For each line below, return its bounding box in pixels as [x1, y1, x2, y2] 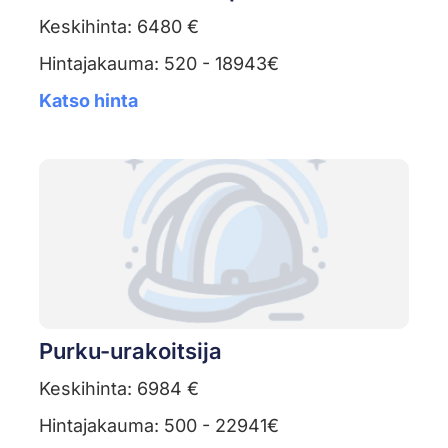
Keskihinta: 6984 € [38, 378, 199, 400]
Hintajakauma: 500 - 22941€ [38, 415, 279, 437]
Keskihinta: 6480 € [38, 16, 199, 38]
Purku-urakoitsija [38, 338, 222, 365]
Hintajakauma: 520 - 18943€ [38, 53, 279, 75]
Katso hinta [38, 90, 138, 112]
